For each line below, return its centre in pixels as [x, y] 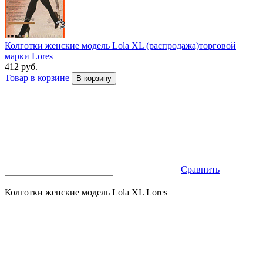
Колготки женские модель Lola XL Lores [86, 193]
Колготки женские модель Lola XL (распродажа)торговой [120, 46]
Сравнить [200, 170]
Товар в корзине [38, 78]
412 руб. [21, 67]
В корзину [94, 79]
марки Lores [29, 56]
